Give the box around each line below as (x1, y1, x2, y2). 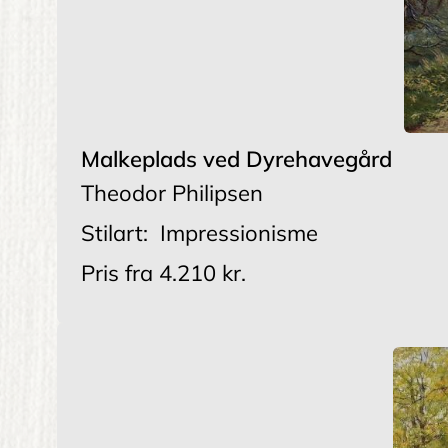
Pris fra (81, 259, 153, 288)
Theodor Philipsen (81, 179, 263, 208)
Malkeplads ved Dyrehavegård (81, 145, 392, 174)
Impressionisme (160, 219, 318, 248)
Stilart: (81, 219, 148, 248)
